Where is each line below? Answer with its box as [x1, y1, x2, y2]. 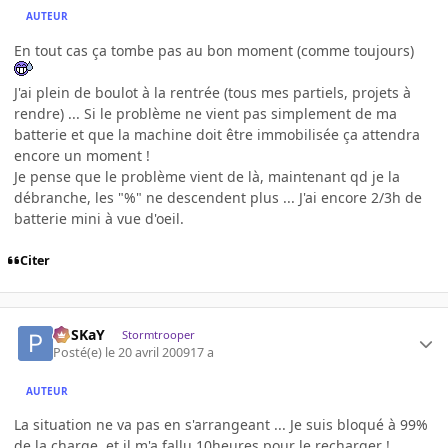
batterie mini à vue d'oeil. [14, 208, 184, 228]
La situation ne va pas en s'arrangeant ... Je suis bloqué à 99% [14, 415, 428, 435]
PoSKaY [53, 324, 106, 344]
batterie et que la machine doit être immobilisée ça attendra [14, 124, 420, 144]
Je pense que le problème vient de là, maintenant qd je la [14, 166, 400, 186]
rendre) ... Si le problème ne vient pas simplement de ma [14, 103, 397, 123]
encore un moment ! [14, 145, 150, 165]
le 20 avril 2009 [105, 344, 191, 362]
